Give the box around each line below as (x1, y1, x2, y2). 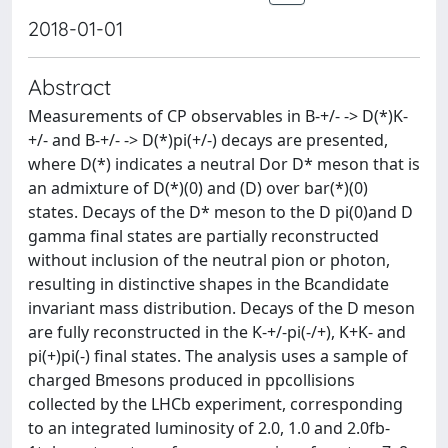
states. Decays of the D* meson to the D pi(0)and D (28, 201, 413, 223)
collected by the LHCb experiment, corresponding (28, 393, 403, 415)
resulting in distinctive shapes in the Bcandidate (28, 273, 389, 295)
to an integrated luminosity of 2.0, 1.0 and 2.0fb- (28, 417, 390, 439)
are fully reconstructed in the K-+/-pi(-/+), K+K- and (28, 321, 406, 343)
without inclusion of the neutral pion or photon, (28, 249, 390, 271)
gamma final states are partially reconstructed (28, 225, 379, 247)
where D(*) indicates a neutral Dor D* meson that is (28, 153, 420, 175)
